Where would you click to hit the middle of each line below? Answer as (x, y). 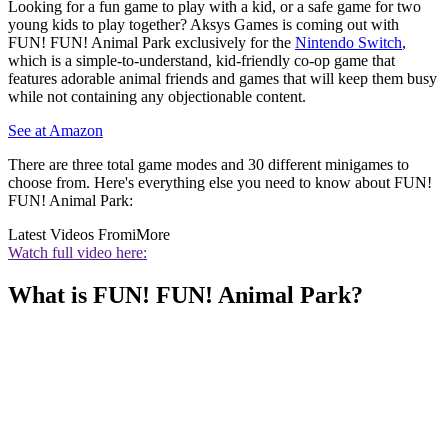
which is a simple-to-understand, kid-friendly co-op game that (201, 61)
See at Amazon (55, 131)
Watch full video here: (77, 253)
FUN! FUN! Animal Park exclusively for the (151, 43)
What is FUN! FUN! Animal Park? (185, 295)
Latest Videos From (70, 235)
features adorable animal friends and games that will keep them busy (222, 79)
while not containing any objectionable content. (157, 97)
